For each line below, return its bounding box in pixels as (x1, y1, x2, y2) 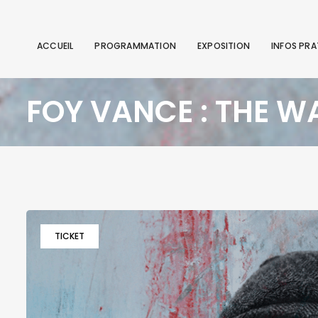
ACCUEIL (37, 40, 74, 52)
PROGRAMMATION (94, 40, 177, 52)
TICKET (55, 230, 84, 242)
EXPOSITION (197, 40, 251, 52)
